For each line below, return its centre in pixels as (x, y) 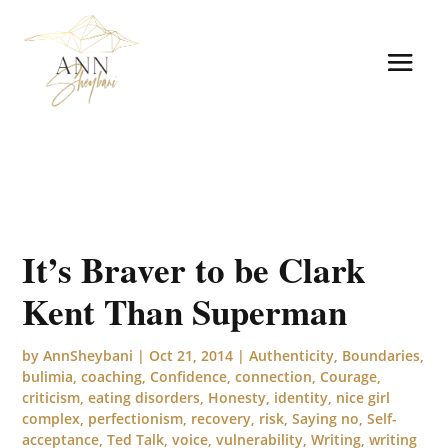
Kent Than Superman (185, 311)
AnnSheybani (88, 355)
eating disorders (144, 397)
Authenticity (292, 355)
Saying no (326, 418)
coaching (112, 376)
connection (274, 376)
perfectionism (136, 418)
